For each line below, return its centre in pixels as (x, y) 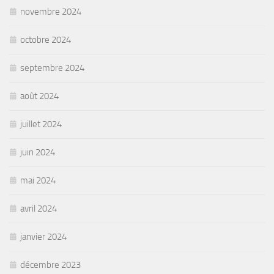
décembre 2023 (50, 265)
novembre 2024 (51, 11)
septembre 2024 (52, 68)
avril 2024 (39, 208)
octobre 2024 (46, 39)
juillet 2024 (41, 124)
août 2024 (39, 96)
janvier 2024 (43, 236)
